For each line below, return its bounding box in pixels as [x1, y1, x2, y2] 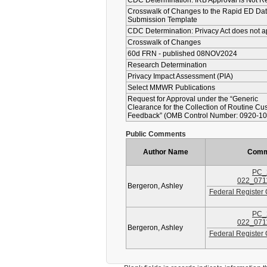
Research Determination [128, 61, 207, 69]
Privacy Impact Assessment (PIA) [128, 72, 233, 80]
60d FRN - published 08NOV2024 [128, 49, 237, 58]
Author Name [143, 148, 188, 156]
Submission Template [128, 15, 197, 24]
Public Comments [126, 130, 186, 138]
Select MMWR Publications [128, 83, 215, 92]
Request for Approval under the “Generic [128, 95, 258, 103]
